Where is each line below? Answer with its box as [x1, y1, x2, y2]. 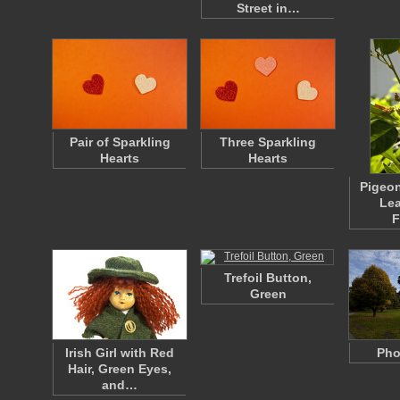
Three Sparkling [220, 135, 316, 149]
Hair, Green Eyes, [68, 362, 171, 376]
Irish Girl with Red [65, 346, 174, 360]
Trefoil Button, [224, 271, 312, 285]
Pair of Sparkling [69, 135, 171, 149]
